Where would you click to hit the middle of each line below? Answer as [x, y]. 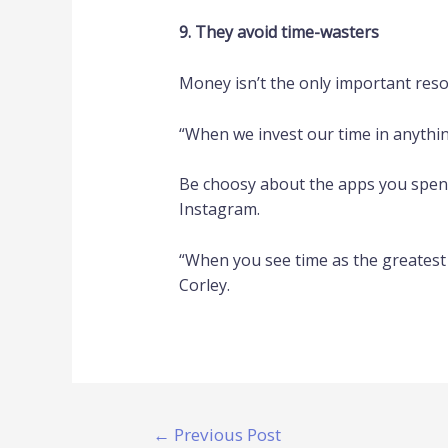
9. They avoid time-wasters [278, 32]
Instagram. [219, 209]
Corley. [204, 284]
